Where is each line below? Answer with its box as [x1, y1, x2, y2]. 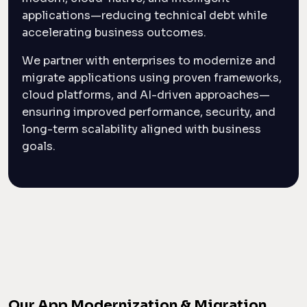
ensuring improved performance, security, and [22, 104, 275, 119]
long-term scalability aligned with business [22, 121, 261, 136]
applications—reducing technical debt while [22, 8, 267, 23]
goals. [22, 138, 56, 153]
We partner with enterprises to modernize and [22, 53, 275, 68]
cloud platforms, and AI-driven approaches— [22, 87, 270, 102]
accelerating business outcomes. [22, 25, 206, 40]
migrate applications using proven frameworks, [22, 70, 282, 85]
